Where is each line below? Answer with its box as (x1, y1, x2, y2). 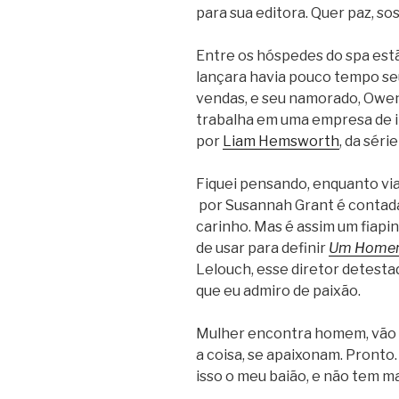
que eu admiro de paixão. (196, 281, 361, 299)
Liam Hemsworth (223, 132, 339, 150)
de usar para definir (196, 239, 329, 256)
